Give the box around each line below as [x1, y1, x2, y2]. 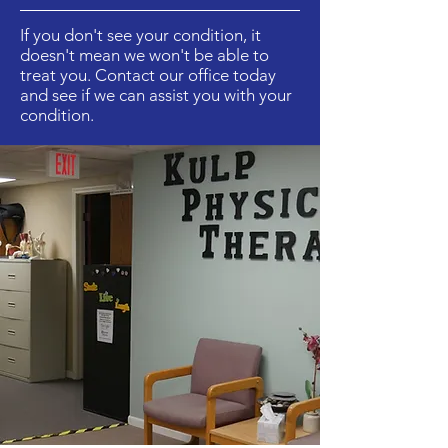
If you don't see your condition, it [20, 25, 261, 45]
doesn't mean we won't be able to [20, 45, 269, 65]
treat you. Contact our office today [20, 65, 276, 85]
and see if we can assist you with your [20, 85, 292, 105]
